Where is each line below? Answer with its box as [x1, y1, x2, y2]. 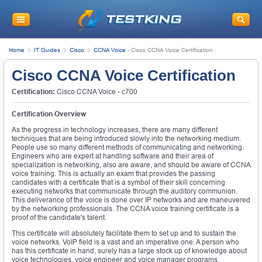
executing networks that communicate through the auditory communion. [12, 187, 237, 195]
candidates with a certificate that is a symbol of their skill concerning [12, 178, 225, 187]
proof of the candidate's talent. [12, 213, 106, 222]
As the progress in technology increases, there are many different [12, 125, 218, 134]
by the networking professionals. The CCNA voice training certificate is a [12, 204, 239, 213]
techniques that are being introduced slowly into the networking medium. [12, 134, 241, 143]
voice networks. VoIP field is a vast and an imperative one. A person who [12, 237, 239, 246]
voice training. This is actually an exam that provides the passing [12, 169, 215, 178]
